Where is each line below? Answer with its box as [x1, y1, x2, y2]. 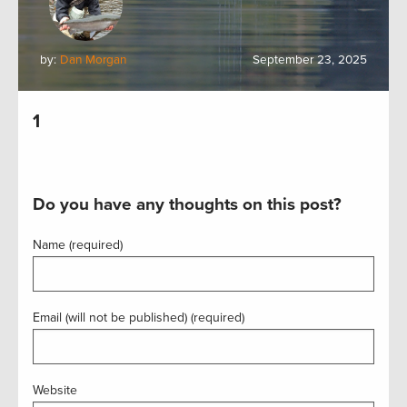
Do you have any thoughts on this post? [33, 194, 342, 214]
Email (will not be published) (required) [33, 310, 244, 325]
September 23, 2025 [253, 53, 367, 67]
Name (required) [33, 237, 123, 253]
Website [33, 382, 77, 398]
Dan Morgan [60, 53, 126, 67]
